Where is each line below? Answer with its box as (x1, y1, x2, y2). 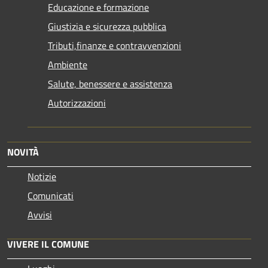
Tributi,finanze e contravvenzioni (48, 38, 181, 53)
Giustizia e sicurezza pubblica (48, 19, 166, 33)
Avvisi (28, 207, 52, 222)
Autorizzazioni (48, 95, 106, 110)
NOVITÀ (7, 144, 39, 159)
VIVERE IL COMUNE (7, 236, 89, 251)
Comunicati (28, 188, 74, 203)
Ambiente (48, 57, 87, 72)
